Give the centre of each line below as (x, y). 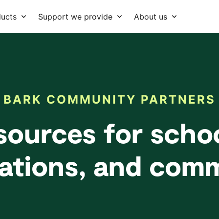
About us (151, 17)
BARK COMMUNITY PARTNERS (109, 99)
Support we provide (75, 17)
